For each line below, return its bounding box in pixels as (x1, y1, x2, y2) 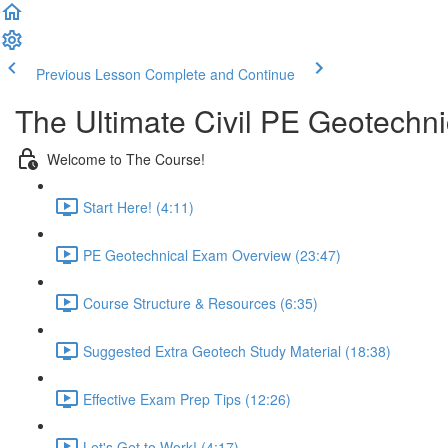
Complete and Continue (145, 64, 295, 84)
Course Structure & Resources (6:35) (83, 292, 318, 313)
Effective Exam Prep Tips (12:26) (83, 388, 291, 409)
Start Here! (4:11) (83, 196, 194, 217)
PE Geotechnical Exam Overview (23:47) (83, 244, 341, 265)
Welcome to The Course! (47, 148, 205, 169)
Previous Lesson (36, 64, 141, 84)
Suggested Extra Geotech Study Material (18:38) (83, 340, 391, 361)
